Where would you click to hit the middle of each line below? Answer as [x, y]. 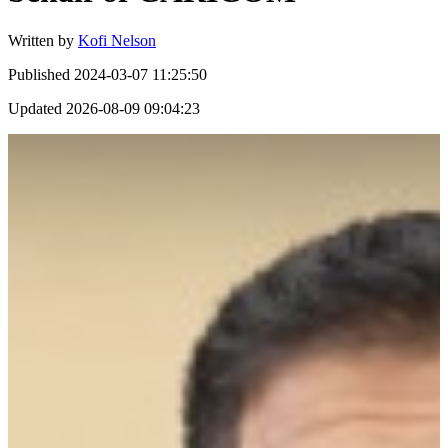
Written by [41, 40]
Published [39, 74]
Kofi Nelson [117, 40]
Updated [35, 108]
